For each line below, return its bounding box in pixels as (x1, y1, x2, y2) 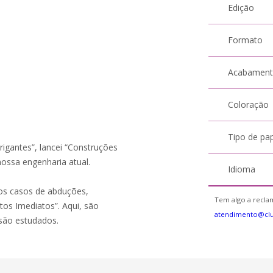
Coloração (228, 99, 269, 110)
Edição (228, 2, 255, 13)
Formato (228, 34, 263, 46)
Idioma (228, 163, 256, 175)
